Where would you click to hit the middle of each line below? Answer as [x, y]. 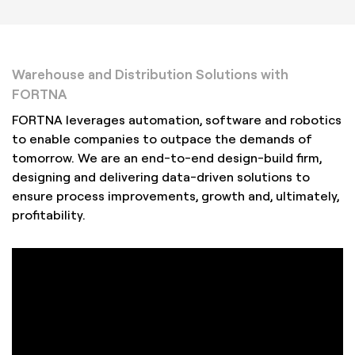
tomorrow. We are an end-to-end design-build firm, [167, 157]
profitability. [49, 214]
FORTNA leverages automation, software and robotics [177, 119]
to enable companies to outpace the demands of [162, 138]
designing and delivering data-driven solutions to [161, 176]
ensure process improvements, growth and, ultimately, [176, 195]
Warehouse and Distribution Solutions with [150, 73]
